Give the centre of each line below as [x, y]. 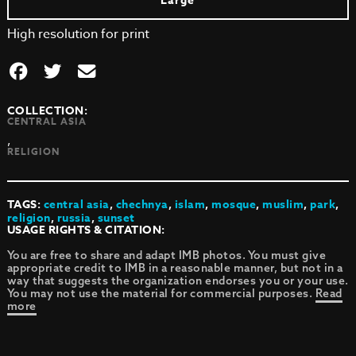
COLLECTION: [47, 111]
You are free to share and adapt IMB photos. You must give [166, 255]
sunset [116, 218]
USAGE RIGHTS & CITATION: [86, 230]
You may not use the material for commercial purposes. [161, 293]
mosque [234, 205]
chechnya [142, 205]
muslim [283, 205]
